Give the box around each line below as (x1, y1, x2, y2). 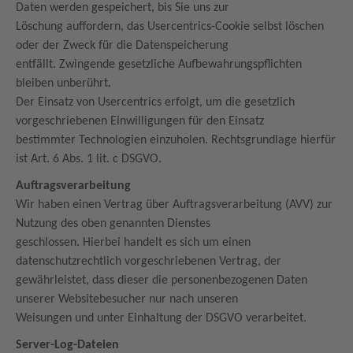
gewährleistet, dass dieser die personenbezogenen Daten (16, 274, 307, 287)
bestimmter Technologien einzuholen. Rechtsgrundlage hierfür (16, 134, 336, 147)
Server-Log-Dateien (16, 339, 122, 351)
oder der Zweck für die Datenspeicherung (16, 39, 232, 52)
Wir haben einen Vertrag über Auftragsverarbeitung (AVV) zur (16, 199, 333, 211)
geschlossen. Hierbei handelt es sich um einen (16, 236, 251, 249)
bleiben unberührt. (16, 77, 114, 90)
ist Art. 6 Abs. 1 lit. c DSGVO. (16, 153, 165, 165)
